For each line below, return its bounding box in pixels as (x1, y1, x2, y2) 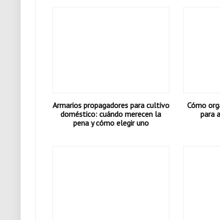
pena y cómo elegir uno (73, 118, 149, 128)
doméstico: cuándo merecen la (60, 109, 162, 119)
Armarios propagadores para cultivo (52, 100, 169, 110)
